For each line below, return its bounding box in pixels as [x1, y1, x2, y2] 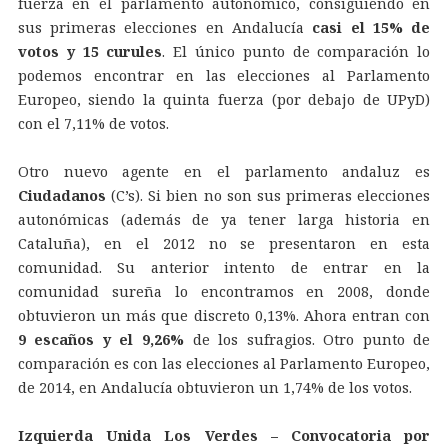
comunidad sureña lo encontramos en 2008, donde [17, 282, 431, 302]
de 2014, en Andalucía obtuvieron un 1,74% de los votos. [17, 378, 412, 398]
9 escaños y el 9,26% [17, 330, 184, 350]
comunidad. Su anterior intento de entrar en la [17, 258, 431, 278]
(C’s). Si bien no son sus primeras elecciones [105, 186, 431, 206]
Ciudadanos [17, 186, 106, 206]
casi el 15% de [312, 18, 431, 38]
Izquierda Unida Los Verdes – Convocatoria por [17, 426, 431, 446]
